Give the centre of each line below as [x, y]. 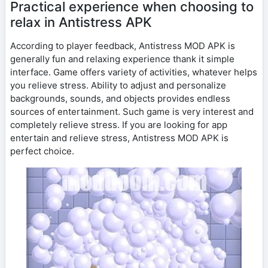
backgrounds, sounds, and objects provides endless [120, 98]
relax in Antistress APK [81, 22]
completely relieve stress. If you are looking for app [119, 124]
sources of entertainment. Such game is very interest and [132, 111]
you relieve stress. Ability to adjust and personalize [118, 85]
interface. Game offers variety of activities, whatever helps [134, 72]
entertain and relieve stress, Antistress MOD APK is [119, 138]
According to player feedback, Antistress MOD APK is [123, 45]
